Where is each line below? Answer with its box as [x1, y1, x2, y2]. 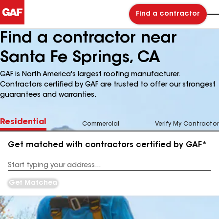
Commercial [82, 121, 119, 127]
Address [8, 166, 33, 172]
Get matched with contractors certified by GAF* [8, 141, 207, 149]
